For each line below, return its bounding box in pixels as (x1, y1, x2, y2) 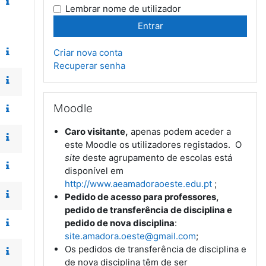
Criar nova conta (53, 47, 122, 58)
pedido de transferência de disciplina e (65, 204, 233, 216)
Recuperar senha (53, 60, 125, 71)
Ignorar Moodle (43, 92, 107, 103)
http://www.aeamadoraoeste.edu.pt (65, 178, 213, 189)
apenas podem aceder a (128, 126, 232, 137)
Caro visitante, (65, 126, 129, 137)
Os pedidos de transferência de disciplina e (65, 243, 247, 255)
